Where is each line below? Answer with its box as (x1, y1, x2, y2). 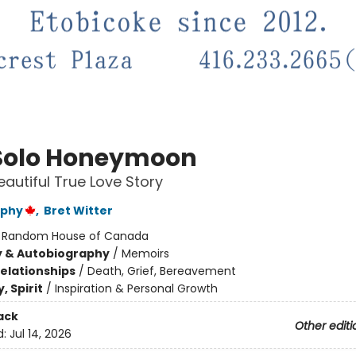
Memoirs (121, 246, 169, 262)
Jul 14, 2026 (9, 325, 72, 342)
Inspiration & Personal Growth (54, 281, 218, 297)
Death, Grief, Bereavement (87, 263, 236, 280)
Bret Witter (43, 203, 113, 219)
